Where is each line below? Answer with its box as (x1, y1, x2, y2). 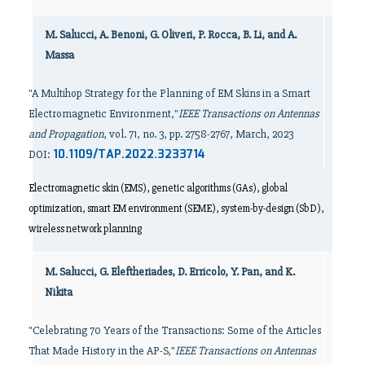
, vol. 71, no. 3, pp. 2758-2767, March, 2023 (103, 127, 293, 142)
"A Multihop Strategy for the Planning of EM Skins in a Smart (29, 86, 310, 101)
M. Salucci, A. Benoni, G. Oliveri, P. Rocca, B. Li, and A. (45, 28, 297, 42)
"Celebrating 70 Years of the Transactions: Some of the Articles (29, 323, 321, 337)
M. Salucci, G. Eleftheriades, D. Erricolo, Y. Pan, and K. (45, 264, 295, 279)
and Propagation (29, 127, 103, 142)
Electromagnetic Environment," (29, 107, 178, 121)
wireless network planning (29, 222, 142, 235)
